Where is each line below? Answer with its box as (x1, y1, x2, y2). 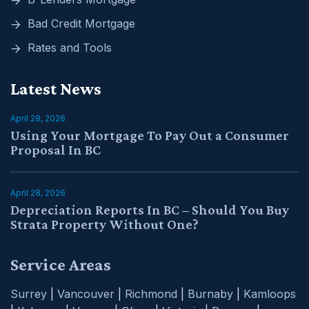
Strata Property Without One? (10, 217, 199, 232)
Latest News (10, 79, 101, 99)
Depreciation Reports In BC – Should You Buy (10, 202, 289, 218)
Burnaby (188, 287, 233, 301)
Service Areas (10, 255, 111, 275)
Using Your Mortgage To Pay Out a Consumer (10, 128, 289, 143)
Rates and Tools (28, 41, 112, 55)
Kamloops (243, 287, 296, 301)
